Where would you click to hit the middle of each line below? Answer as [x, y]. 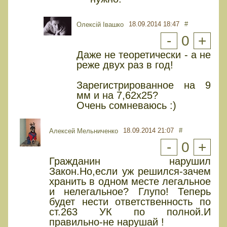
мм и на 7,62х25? [117, 95]
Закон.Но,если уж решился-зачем [130, 171]
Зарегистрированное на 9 [144, 85]
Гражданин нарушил [130, 161]
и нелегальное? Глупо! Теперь [130, 191]
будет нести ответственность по [130, 201]
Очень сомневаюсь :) [126, 105]
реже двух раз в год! [125, 65]
